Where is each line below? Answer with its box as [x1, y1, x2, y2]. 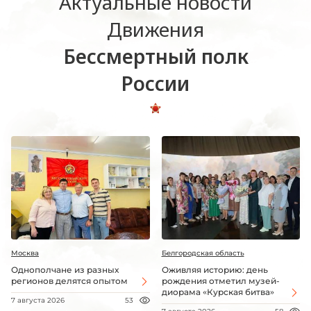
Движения [107, 15, 204, 42]
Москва [11, 249, 39, 258]
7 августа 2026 [11, 296, 65, 305]
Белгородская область [161, 249, 244, 258]
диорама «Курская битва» [161, 287, 274, 298]
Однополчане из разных [11, 264, 119, 276]
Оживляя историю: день [161, 264, 268, 276]
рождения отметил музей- [161, 276, 280, 287]
